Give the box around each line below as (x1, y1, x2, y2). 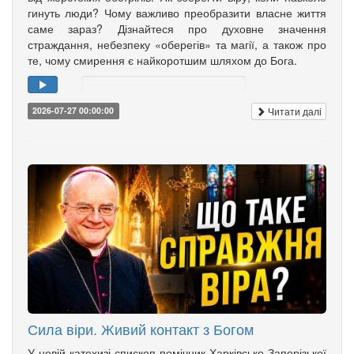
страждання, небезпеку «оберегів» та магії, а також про (28, 36, 326, 53)
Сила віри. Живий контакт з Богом (28, 318, 254, 339)
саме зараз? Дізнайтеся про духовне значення (28, 21, 326, 37)
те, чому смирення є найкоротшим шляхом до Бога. (28, 52, 297, 69)
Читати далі (265, 104, 322, 118)
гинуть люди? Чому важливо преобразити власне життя (28, 5, 326, 21)
